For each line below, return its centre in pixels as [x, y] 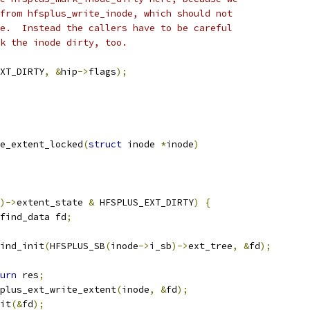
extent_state [53, 202]
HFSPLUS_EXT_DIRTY [144, 202]
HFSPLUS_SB [77, 246]
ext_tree [210, 246]
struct [105, 144]
